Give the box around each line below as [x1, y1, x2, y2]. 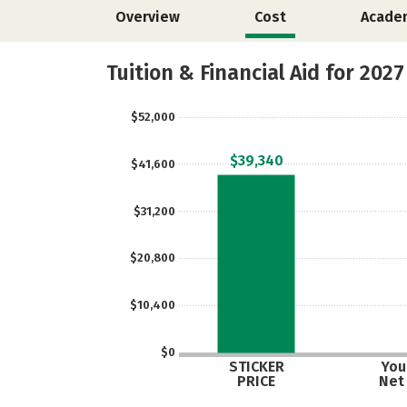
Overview [115, 8, 180, 25]
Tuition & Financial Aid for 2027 [106, 60, 404, 85]
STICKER [228, 358, 284, 375]
